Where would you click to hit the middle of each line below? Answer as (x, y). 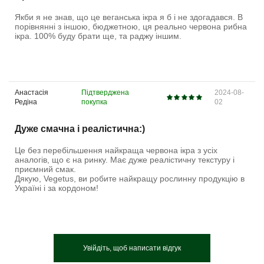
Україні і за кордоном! (57, 188)
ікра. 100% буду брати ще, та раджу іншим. (98, 36)
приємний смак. (45, 169)
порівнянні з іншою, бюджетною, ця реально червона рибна (131, 26)
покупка (95, 102)
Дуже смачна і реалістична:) (80, 129)
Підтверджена (105, 93)
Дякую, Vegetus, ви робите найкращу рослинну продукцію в (130, 179)
